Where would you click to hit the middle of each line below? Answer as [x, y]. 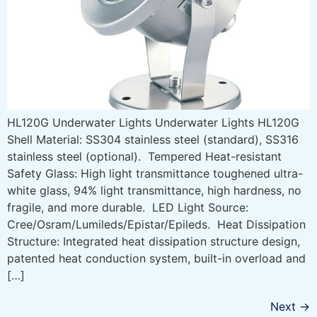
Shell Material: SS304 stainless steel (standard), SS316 [153, 139]
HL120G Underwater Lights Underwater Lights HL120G [153, 122]
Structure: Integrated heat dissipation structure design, [154, 241]
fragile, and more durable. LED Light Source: [128, 207]
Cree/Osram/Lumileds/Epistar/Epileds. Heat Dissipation [156, 224]
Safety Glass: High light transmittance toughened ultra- [155, 173]
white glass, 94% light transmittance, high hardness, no [154, 190]
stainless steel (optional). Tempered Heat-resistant [144, 156]
